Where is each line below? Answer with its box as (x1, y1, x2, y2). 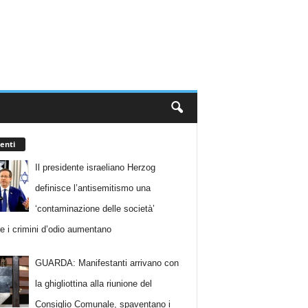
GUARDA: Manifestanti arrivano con (35, 258, 179, 269)
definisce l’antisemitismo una (35, 182, 151, 193)
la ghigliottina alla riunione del (35, 278, 153, 289)
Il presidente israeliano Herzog (35, 162, 156, 173)
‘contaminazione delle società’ (35, 203, 155, 214)
